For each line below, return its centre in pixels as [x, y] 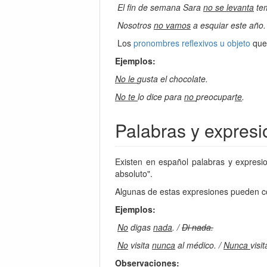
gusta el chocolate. [173, 78]
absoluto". [134, 173]
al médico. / [199, 245]
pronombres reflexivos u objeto [192, 43]
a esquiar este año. [228, 25]
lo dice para [161, 96]
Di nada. [198, 227]
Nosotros [136, 25]
